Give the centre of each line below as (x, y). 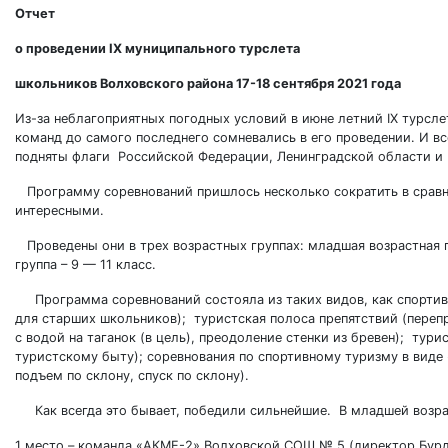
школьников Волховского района (125, 83)
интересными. (59, 210)
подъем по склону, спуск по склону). (134, 375)
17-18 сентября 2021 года (318, 83)
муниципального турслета (211, 48)
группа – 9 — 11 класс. (85, 264)
